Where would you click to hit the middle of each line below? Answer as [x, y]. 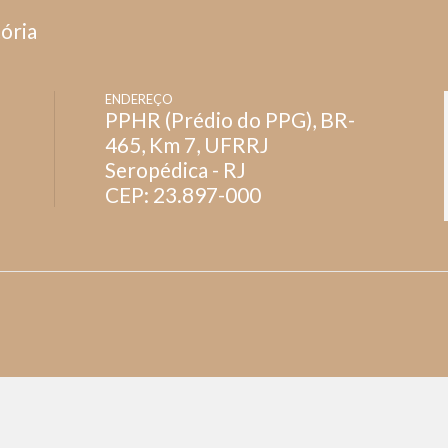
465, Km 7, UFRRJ [187, 145]
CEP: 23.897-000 [183, 195]
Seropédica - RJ [175, 170]
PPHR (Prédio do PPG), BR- [230, 120]
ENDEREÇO [139, 99]
